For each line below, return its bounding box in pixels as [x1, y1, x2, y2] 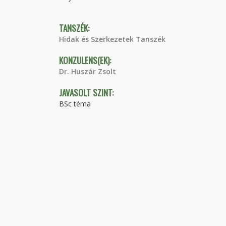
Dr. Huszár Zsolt [59, 67, 116, 76]
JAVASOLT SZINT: [59, 86, 116, 99]
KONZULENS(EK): [59, 54, 113, 67]
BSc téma [59, 99, 91, 108]
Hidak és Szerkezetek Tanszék [59, 34, 165, 44]
